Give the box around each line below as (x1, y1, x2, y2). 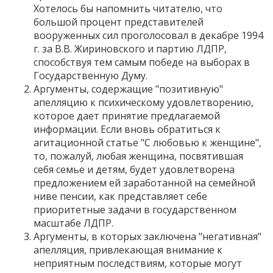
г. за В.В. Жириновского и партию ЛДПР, (34, 41, 227, 55)
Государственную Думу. (34, 68, 147, 82)
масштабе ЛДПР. (34, 216, 113, 230)
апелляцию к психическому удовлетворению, (34, 95, 253, 109)
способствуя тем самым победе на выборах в (34, 55, 250, 69)
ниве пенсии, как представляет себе (34, 189, 207, 203)
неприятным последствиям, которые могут (34, 256, 242, 270)
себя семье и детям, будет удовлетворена (34, 162, 235, 176)
